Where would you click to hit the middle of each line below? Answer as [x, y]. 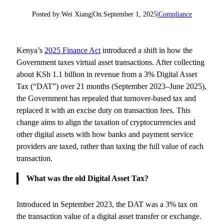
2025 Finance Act [73, 50]
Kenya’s [31, 50]
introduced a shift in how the [147, 50]
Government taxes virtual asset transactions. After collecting [111, 62]
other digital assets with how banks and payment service [105, 134]
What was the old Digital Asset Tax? [88, 178]
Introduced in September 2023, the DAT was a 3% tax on [107, 204]
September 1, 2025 [130, 14]
